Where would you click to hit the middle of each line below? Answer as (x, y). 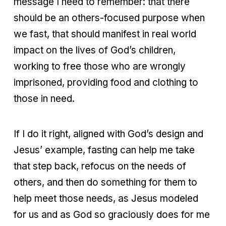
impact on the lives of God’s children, (95, 50)
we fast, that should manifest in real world (105, 34)
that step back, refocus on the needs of (100, 166)
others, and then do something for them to (105, 182)
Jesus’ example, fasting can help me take (104, 150)
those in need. (44, 98)
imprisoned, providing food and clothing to (106, 82)
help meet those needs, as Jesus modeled (106, 198)
